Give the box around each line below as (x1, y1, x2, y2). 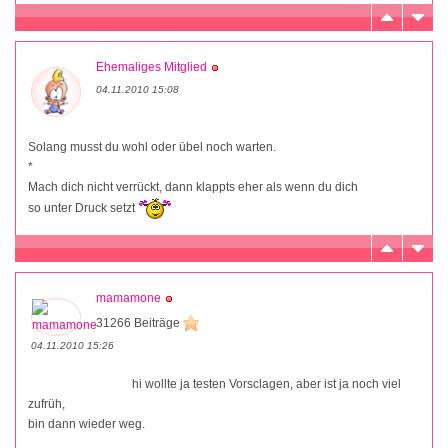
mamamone (96, 290, 161, 305)
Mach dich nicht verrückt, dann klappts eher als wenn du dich (28, 179, 358, 194)
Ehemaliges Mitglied (96, 59, 207, 74)
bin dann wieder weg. (28, 417, 145, 432)
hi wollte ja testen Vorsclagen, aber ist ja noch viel (129, 376, 401, 391)
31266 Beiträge (96, 315, 183, 330)
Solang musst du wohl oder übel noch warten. (28, 139, 276, 154)
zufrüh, (28, 397, 65, 412)
